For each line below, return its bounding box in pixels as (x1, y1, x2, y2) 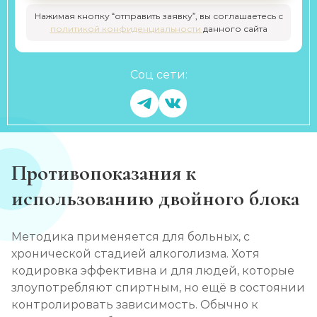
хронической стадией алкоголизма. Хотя (11, 247, 260, 260)
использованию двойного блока (11, 185, 299, 212)
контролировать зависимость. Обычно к (11, 298, 258, 311)
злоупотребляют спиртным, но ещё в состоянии (11, 281, 305, 294)
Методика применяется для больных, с (11, 230, 250, 243)
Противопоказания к (11, 160, 196, 186)
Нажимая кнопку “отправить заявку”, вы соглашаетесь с (34, 11, 283, 21)
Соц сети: (129, 68, 188, 81)
